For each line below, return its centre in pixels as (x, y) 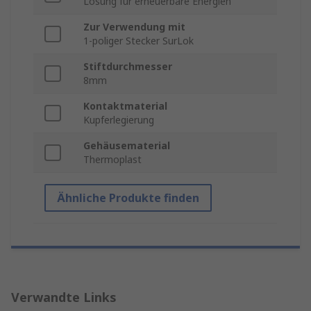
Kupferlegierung (119, 120)
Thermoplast (112, 160)
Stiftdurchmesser (128, 67)
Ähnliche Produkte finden (128, 198)
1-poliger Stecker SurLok (138, 41)
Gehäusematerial (127, 146)
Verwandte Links (64, 297)
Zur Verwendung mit (134, 27)
